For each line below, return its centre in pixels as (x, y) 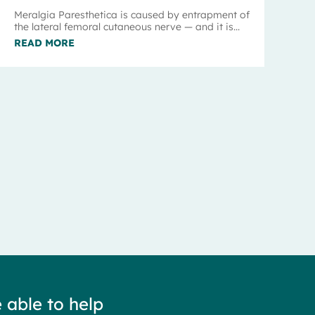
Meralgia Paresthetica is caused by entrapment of (131, 14)
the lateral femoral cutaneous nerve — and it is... (127, 26)
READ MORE (44, 43)
